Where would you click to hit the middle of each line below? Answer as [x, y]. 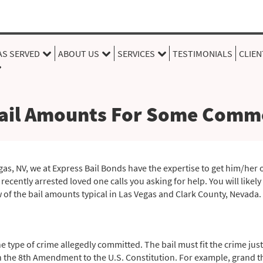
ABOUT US [78, 53]
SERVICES [136, 53]
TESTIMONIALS [203, 53]
